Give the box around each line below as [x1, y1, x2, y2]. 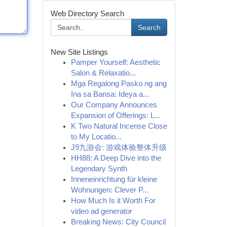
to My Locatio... [70, 133, 122, 141]
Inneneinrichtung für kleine [70, 175, 157, 183]
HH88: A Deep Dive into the [70, 154, 161, 162]
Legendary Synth [70, 165, 127, 173]
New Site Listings [50, 48, 108, 56]
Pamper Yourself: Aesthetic [70, 58, 161, 66]
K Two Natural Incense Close [70, 122, 167, 130]
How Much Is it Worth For [70, 197, 156, 205]
